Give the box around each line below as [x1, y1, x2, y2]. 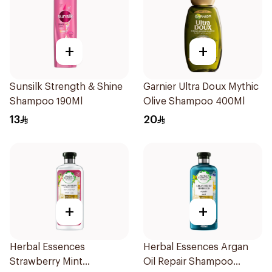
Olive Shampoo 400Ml [143, 97, 245, 106]
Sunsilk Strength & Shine [10, 82, 123, 92]
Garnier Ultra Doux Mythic [143, 82, 259, 92]
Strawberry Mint [10, 257, 83, 267]
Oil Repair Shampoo [143, 257, 233, 267]
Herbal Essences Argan [143, 242, 248, 252]
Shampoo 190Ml [10, 97, 83, 106]
